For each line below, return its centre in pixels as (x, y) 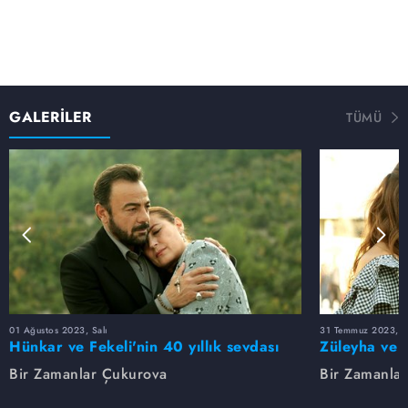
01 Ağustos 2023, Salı (59, 330)
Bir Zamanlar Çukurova (88, 373)
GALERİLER (51, 117)
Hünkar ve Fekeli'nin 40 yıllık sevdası (144, 346)
